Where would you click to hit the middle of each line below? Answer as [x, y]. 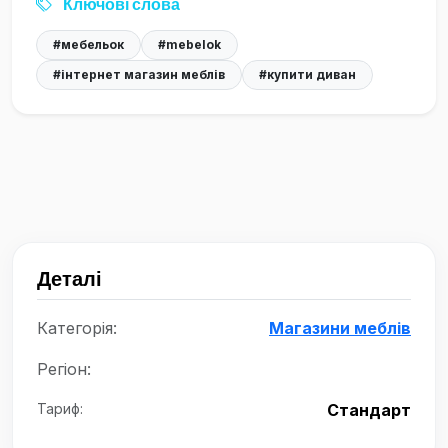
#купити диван [307, 75]
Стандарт [369, 410]
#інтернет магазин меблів [139, 75]
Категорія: [77, 328]
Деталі [69, 279]
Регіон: [64, 369]
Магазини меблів [340, 328]
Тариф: [60, 409]
